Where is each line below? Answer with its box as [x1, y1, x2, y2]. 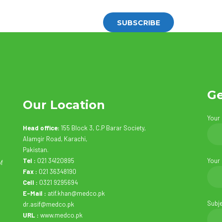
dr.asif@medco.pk [23, 200, 74, 208]
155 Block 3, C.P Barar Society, [61, 124, 146, 132]
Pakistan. [23, 146, 49, 154]
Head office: [23, 124, 59, 132]
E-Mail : [23, 189, 46, 197]
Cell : [23, 178, 38, 186]
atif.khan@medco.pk [46, 189, 105, 197]
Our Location [23, 98, 105, 112]
